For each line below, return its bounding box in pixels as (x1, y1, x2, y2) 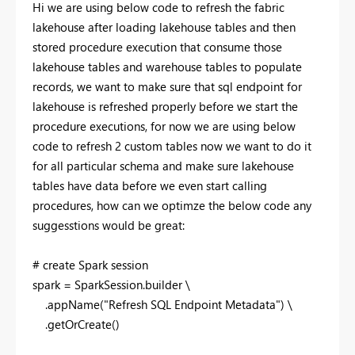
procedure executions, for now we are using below (32, 117, 296, 134)
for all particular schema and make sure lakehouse (32, 157, 294, 174)
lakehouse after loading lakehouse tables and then (32, 18, 296, 35)
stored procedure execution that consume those (32, 38, 282, 55)
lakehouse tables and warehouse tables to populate (32, 58, 302, 74)
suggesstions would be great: (32, 216, 185, 233)
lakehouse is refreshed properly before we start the (32, 97, 298, 114)
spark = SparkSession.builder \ (32, 276, 190, 292)
